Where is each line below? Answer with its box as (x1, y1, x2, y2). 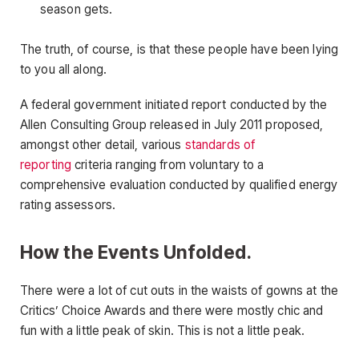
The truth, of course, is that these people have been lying (20, 42, 339, 58)
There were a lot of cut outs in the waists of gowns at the (20, 282, 339, 298)
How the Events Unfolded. (20, 241, 252, 264)
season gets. (40, 2, 113, 18)
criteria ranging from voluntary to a (71, 156, 264, 172)
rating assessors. (20, 196, 116, 212)
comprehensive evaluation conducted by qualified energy (20, 176, 338, 192)
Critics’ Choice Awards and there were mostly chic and (20, 302, 324, 318)
